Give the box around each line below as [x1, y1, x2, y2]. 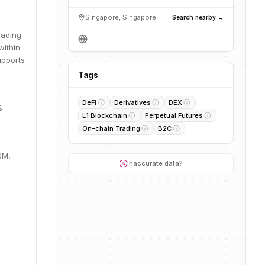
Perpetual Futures [145, 111, 203, 119]
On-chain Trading [82, 124, 140, 132]
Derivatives [114, 98, 151, 106]
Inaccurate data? [127, 159, 183, 167]
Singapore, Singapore [85, 13, 156, 21]
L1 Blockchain [82, 111, 127, 119]
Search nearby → [172, 13, 224, 21]
